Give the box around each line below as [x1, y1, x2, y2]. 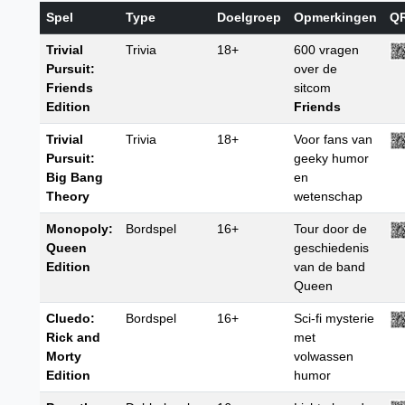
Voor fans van [294, 132, 373, 147]
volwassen [294, 349, 354, 364]
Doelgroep [217, 10, 282, 25]
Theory [46, 189, 90, 204]
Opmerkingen [294, 10, 378, 25]
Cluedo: [46, 311, 96, 326]
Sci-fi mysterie [294, 311, 375, 326]
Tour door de [294, 221, 368, 237]
